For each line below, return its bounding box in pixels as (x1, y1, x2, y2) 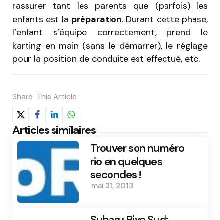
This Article (36, 91, 77, 102)
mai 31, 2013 (91, 181, 133, 191)
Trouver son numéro (90, 141, 185, 156)
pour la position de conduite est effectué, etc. (12, 53, 200, 65)
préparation (71, 13, 122, 25)
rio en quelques (90, 154, 162, 169)
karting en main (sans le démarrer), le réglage (12, 39, 208, 52)
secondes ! (90, 167, 141, 182)
